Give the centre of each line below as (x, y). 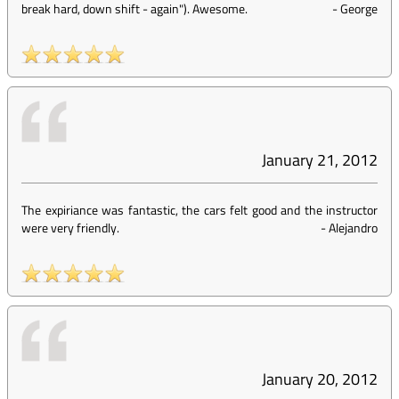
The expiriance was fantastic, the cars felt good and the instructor (199, 210)
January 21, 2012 (320, 160)
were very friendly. (70, 228)
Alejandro (353, 228)
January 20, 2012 (320, 379)
